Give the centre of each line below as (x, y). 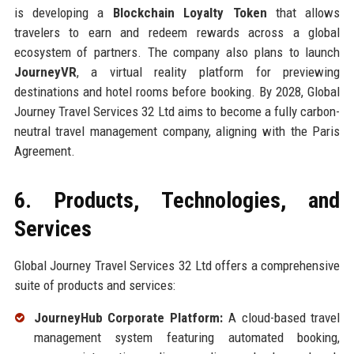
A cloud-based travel (282, 317)
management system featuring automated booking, (187, 337)
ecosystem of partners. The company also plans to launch (177, 52)
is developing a (63, 12)
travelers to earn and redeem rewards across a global (177, 32)
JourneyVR (45, 72)
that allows (303, 12)
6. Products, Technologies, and (177, 200)
